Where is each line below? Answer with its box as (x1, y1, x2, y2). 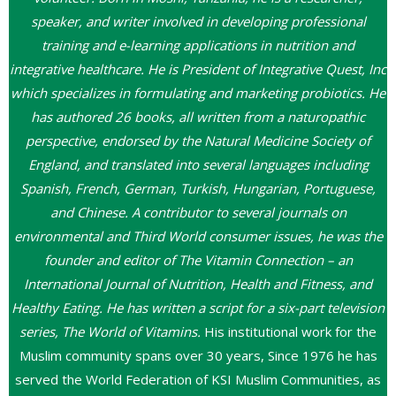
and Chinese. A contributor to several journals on (49, 202, 346, 221)
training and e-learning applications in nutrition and (42, 35, 354, 54)
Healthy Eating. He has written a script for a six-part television (11, 298, 385, 316)
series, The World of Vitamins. (19, 322, 201, 340)
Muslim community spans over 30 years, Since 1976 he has (19, 346, 377, 364)
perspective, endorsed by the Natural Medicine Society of (26, 131, 370, 149)
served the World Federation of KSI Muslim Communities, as (15, 369, 381, 388)
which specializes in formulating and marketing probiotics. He (11, 83, 385, 102)
